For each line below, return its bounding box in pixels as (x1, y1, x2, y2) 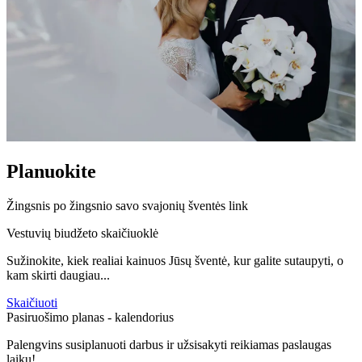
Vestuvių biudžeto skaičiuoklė (6, 225, 158, 240)
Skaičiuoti (6, 295, 57, 309)
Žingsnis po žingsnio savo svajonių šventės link (6, 198, 248, 213)
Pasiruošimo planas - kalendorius (6, 309, 174, 324)
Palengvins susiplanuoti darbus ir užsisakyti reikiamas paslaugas (6, 337, 331, 351)
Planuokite (6, 160, 96, 182)
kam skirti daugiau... (6, 267, 110, 282)
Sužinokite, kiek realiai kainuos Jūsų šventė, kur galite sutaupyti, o (6, 253, 343, 267)
